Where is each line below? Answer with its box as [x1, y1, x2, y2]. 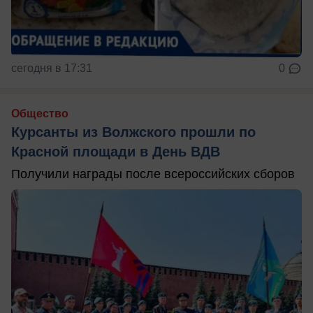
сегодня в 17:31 [11, 61, 92, 74]
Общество [11, 107, 68, 119]
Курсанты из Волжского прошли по [11, 124, 256, 140]
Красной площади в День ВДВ [11, 143, 220, 159]
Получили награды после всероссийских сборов [11, 166, 295, 181]
